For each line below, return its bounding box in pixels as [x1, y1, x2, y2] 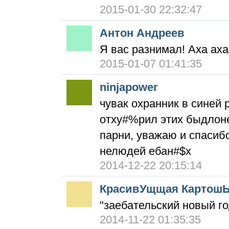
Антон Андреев [100, 27, 185, 39]
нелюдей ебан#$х [100, 145, 191, 157]
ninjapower [100, 81, 158, 94]
